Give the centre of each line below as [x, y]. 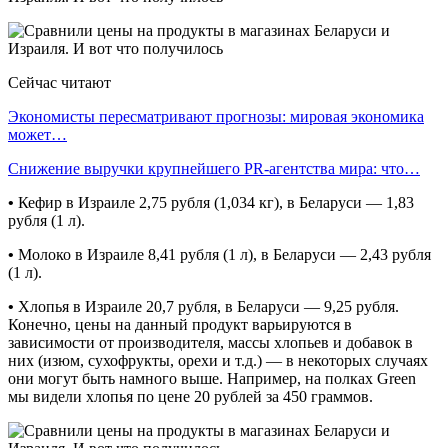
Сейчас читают [59, 82]
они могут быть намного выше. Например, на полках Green [212, 378]
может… [37, 134]
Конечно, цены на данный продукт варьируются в [180, 324]
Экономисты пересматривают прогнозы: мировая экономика [216, 116]
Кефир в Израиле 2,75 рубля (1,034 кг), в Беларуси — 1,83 [214, 202]
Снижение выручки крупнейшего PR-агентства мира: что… [214, 168]
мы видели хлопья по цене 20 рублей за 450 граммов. [190, 396]
